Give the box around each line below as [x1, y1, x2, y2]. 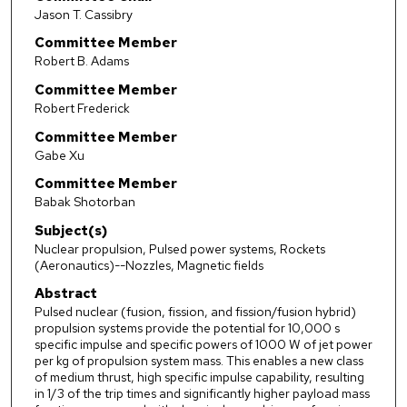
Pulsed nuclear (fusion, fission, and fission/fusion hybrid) [34, 303, 356, 321]
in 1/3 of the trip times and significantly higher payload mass [34, 385, 370, 402]
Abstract [34, 284, 97, 303]
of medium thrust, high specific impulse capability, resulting [34, 369, 364, 386]
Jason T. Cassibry [34, 5, 133, 23]
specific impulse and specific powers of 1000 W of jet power [34, 336, 372, 353]
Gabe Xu [34, 146, 84, 164]
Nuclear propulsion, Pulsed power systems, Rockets [34, 240, 325, 257]
